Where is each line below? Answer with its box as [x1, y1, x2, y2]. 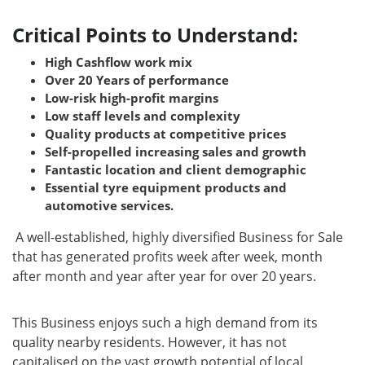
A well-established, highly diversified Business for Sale [15, 228, 343, 247]
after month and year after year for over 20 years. [12, 267, 316, 286]
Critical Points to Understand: [12, 21, 298, 49]
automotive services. [45, 197, 174, 214]
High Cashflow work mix [45, 54, 192, 71]
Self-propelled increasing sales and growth [45, 143, 306, 161]
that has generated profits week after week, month [12, 248, 323, 266]
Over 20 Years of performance [45, 72, 229, 89]
